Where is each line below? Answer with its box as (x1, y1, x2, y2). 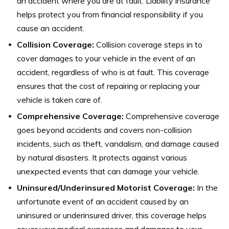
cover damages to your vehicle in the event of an (17, 53, 195, 63)
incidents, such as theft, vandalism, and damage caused (17, 138, 219, 149)
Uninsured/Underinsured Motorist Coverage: (17, 182, 195, 193)
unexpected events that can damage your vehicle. (17, 166, 199, 176)
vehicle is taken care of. (17, 94, 102, 105)
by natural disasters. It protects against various (17, 152, 187, 163)
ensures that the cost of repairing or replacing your (17, 80, 200, 91)
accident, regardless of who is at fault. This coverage (17, 66, 209, 77)
